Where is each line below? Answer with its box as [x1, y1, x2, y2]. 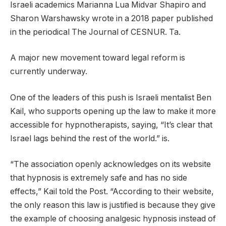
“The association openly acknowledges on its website [10, 159, 211, 169]
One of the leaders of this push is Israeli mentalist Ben [10, 92, 211, 102]
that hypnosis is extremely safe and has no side [10, 173, 187, 183]
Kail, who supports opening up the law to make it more [10, 106, 216, 116]
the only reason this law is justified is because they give [10, 200, 215, 210]
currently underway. [10, 67, 87, 77]
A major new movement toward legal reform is [10, 53, 185, 63]
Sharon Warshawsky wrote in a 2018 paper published [10, 13, 213, 23]
